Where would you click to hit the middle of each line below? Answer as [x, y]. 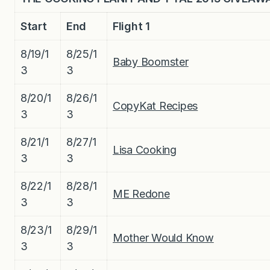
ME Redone [141, 193]
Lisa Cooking [145, 149]
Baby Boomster [151, 61]
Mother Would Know [163, 237]
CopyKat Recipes [155, 105]
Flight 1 [131, 26]
